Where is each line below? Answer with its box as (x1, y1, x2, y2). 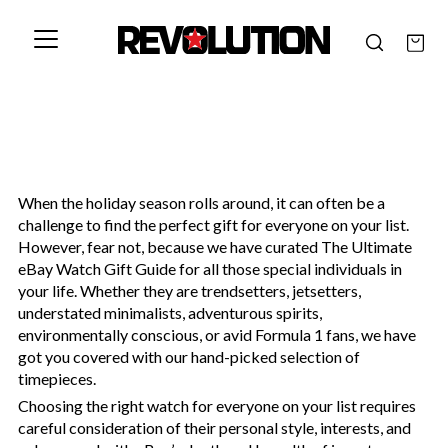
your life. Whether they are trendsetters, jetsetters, (18, 281, 361, 301)
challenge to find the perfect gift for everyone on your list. (18, 215, 409, 235)
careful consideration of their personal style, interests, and (18, 418, 411, 438)
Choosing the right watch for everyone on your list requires (18, 396, 416, 416)
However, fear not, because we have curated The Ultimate (18, 237, 412, 257)
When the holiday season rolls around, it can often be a (18, 193, 385, 213)
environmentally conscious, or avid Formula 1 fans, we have (18, 325, 416, 345)
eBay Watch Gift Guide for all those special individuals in (18, 259, 402, 279)
